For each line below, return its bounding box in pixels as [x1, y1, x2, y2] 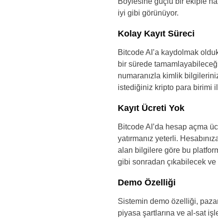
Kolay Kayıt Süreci [118, 29, 195, 38]
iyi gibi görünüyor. [118, 9, 179, 17]
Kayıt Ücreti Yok [118, 103, 184, 113]
